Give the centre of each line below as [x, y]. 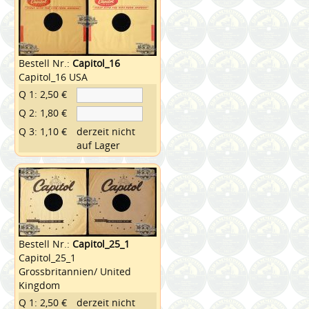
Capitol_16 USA [53, 77]
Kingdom [40, 285]
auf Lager [99, 145]
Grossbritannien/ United [75, 271]
